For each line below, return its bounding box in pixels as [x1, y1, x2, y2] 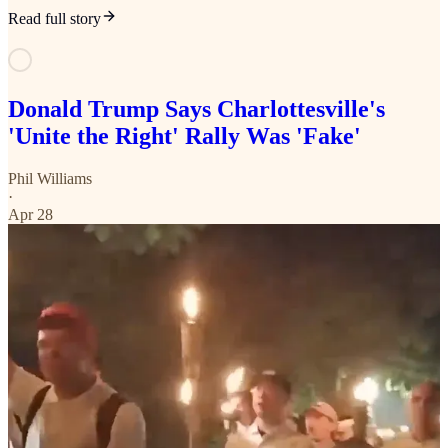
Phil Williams [8, 170, 92, 188]
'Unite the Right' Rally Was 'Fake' [8, 123, 361, 150]
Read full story [8, 10, 101, 28]
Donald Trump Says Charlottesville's [8, 96, 385, 123]
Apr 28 [8, 206, 53, 224]
